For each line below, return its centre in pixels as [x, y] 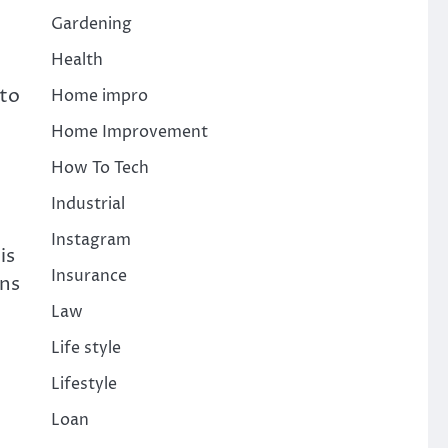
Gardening [91, 24]
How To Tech [99, 168]
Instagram [90, 240]
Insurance [88, 276]
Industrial [87, 204]
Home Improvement [129, 132]
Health [76, 60]
